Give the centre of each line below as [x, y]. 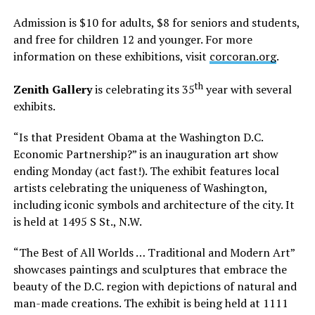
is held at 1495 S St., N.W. [77, 222]
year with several [247, 90]
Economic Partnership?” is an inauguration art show [146, 154]
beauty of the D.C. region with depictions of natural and [155, 287]
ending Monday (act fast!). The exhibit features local [146, 171]
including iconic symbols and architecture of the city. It [154, 205]
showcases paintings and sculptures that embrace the [150, 270]
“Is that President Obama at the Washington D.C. [138, 137]
